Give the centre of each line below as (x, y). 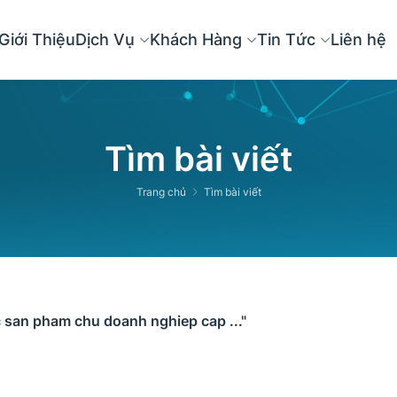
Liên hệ (358, 39)
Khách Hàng (198, 39)
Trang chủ (161, 191)
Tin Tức (288, 39)
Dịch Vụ (107, 39)
